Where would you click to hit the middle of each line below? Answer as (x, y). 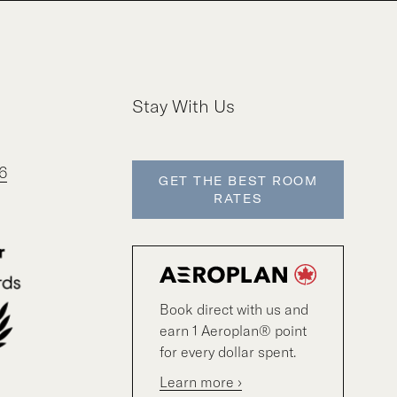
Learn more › (201, 381)
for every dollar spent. (228, 351)
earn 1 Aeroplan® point (234, 330)
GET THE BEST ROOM (238, 180)
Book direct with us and (234, 309)
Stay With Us (184, 106)
